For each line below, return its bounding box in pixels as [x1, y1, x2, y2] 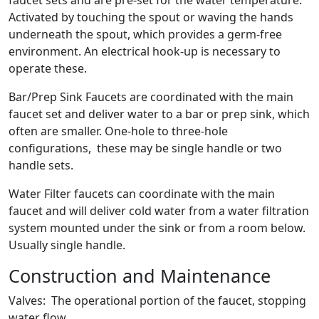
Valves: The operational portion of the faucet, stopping [9, 293, 306, 309]
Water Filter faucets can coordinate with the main [9, 186, 275, 202]
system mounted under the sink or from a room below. [9, 220, 305, 236]
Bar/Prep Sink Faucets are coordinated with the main [9, 89, 293, 105]
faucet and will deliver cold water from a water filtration [9, 203, 309, 219]
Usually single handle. [9, 237, 125, 253]
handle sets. [9, 157, 73, 174]
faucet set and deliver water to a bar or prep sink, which [9, 106, 310, 122]
